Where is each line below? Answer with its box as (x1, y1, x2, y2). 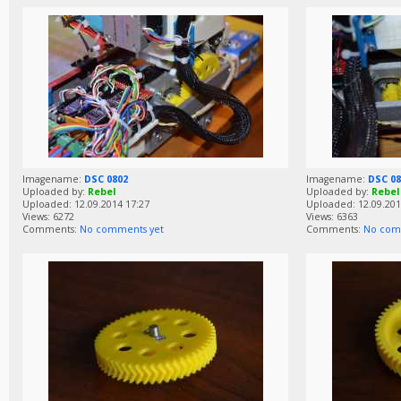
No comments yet (80, 223, 164, 236)
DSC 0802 (84, 173, 128, 186)
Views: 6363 (306, 210, 358, 224)
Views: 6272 (22, 210, 74, 224)
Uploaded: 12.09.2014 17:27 (22, 198, 149, 211)
